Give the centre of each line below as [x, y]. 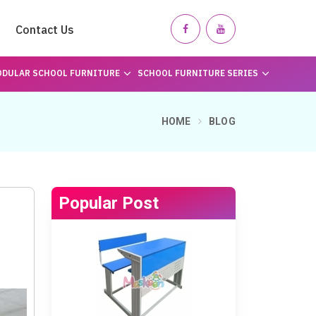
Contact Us [45, 30]
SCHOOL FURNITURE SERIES [197, 73]
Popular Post [109, 203]
